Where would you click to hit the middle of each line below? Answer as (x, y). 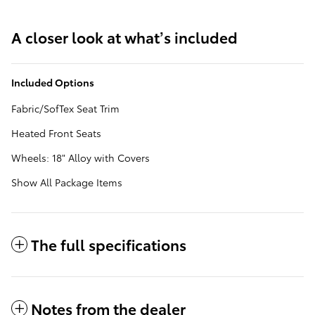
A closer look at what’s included (124, 37)
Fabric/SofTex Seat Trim (65, 109)
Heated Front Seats (56, 133)
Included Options (53, 83)
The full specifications (109, 245)
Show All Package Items (67, 182)
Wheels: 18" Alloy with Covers (81, 158)
